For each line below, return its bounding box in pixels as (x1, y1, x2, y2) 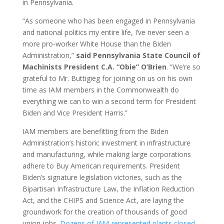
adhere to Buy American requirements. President (22, 160, 180, 170)
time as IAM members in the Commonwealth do (22, 84, 179, 94)
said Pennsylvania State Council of (75, 50, 200, 60)
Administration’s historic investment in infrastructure (22, 137, 190, 147)
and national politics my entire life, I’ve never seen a (22, 27, 189, 37)
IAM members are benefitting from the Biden (22, 126, 168, 136)
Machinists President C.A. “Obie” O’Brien (22, 61, 166, 71)
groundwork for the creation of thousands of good (22, 206, 187, 216)
